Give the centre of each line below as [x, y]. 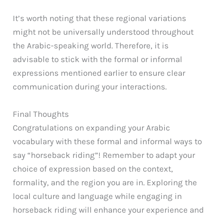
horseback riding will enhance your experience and [109, 209]
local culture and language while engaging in [98, 196]
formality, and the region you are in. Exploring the [105, 182]
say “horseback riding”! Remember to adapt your [104, 155]
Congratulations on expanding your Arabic [92, 127]
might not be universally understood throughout [103, 32]
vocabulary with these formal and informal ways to [108, 141]
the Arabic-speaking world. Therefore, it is [91, 46]
